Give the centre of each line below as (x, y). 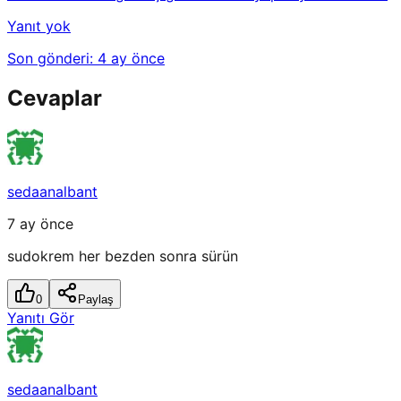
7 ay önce (40, 224)
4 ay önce (131, 59)
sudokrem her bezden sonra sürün (123, 256)
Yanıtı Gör (41, 318)
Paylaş (96, 300)
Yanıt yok (39, 26)
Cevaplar (55, 98)
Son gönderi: (52, 59)
